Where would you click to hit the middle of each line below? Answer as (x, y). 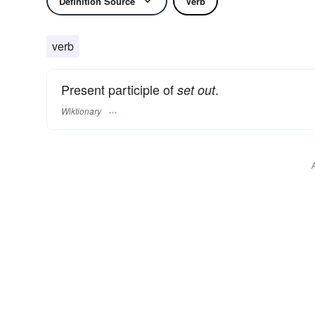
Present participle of (119, 89)
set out (196, 90)
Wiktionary (81, 111)
